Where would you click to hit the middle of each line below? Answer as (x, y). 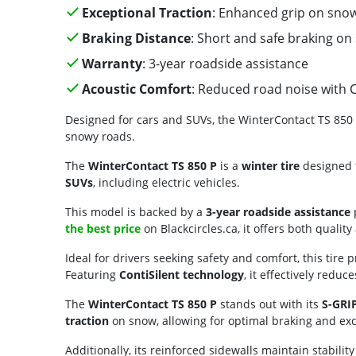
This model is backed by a (135, 212)
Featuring (92, 275)
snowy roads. (100, 136)
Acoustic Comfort (136, 89)
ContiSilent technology (182, 275)
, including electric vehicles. (166, 182)
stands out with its (269, 304)
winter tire (271, 166)
